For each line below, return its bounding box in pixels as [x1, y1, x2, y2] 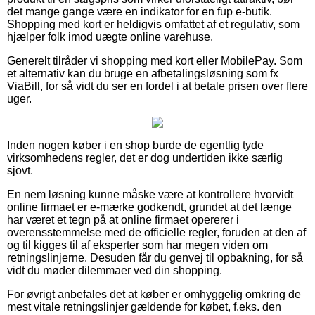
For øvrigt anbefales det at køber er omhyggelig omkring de [7, 288, 301, 300]
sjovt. [7, 164, 33, 176]
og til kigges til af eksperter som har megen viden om [7, 238, 268, 251]
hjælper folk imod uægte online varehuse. [7, 30, 213, 43]
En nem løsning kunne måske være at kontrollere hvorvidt [7, 188, 293, 200]
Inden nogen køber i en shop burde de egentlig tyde [7, 139, 264, 151]
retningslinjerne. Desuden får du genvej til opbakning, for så [7, 251, 303, 264]
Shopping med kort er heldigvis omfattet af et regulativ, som [7, 18, 300, 30]
